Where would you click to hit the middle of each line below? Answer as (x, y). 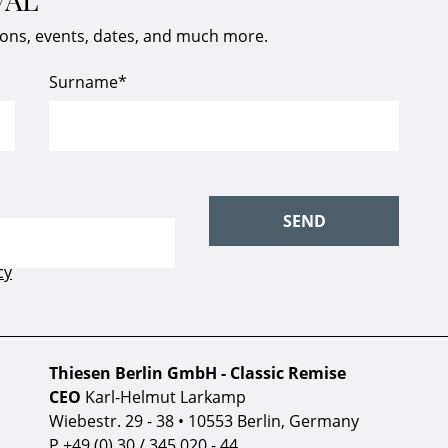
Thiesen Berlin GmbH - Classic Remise (197, 373)
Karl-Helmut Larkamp (163, 397)
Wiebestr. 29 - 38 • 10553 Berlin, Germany (203, 421)
